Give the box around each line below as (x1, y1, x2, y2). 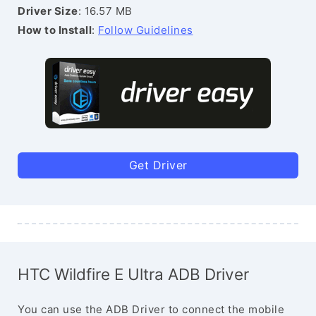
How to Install (18, 23, 92, 37)
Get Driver (128, 158, 188, 172)
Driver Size (18, 4, 78, 18)
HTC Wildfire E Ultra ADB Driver (18, 265, 249, 284)
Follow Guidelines (98, 23, 193, 37)
